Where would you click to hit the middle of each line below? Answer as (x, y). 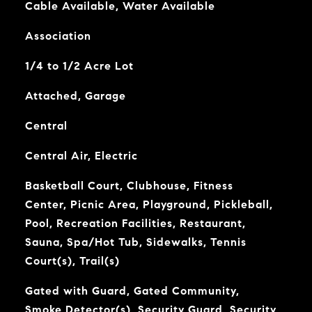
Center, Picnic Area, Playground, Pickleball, (149, 204)
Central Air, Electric (81, 156)
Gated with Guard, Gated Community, (132, 291)
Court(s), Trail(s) (72, 261)
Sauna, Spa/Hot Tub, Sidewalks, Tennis (135, 242)
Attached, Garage (75, 96)
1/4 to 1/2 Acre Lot (79, 66)
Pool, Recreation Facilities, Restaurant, (135, 223)
